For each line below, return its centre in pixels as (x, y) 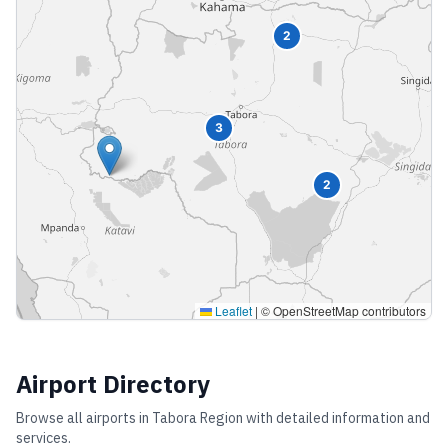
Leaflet (232, 310)
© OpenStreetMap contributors (342, 310)
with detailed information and (336, 418)
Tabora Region (197, 418)
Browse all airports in (84, 418)
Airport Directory (113, 384)
